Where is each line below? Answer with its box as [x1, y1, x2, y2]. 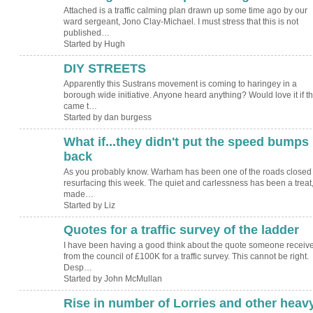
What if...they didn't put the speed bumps [63, 134, 309, 149]
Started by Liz [63, 201, 115, 211]
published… [63, 28, 110, 38]
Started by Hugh [63, 39, 125, 50]
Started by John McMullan [63, 274, 162, 284]
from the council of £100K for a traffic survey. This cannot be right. [63, 252, 309, 262]
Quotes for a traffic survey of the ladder [63, 222, 299, 237]
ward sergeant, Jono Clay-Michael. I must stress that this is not [63, 17, 298, 27]
